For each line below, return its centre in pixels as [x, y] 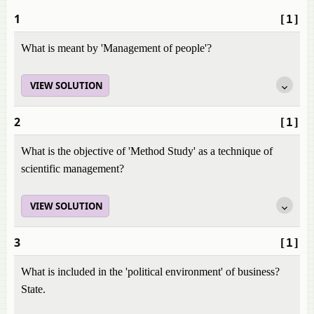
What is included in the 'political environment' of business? [150, 272]
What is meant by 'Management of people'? [116, 48]
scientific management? [73, 169]
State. [33, 289]
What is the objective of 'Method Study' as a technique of [147, 151]
